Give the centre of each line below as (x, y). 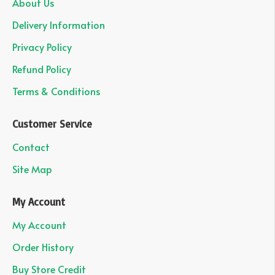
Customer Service (52, 124)
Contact (31, 147)
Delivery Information (59, 25)
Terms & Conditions (56, 91)
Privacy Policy (42, 47)
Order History (43, 247)
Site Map (32, 169)
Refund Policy (42, 69)
